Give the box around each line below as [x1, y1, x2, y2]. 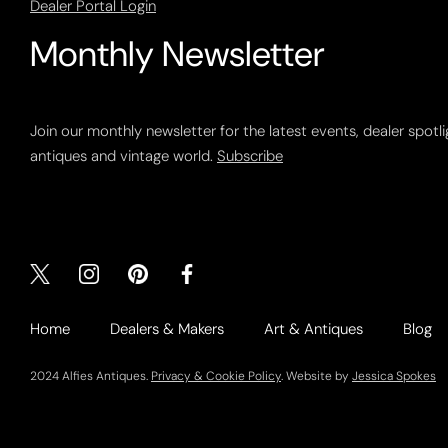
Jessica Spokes [352, 367, 436, 384]
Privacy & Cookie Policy [151, 367, 281, 384]
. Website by [281, 367, 352, 384]
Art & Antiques [264, 318, 363, 339]
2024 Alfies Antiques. [30, 367, 151, 384]
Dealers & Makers [110, 318, 224, 339]
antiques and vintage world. [30, 145, 217, 166]
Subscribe [217, 145, 283, 166]
